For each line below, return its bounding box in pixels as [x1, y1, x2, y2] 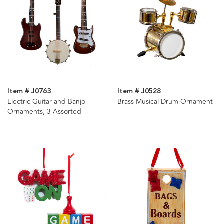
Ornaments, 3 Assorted [7, 106, 81, 117]
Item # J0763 [7, 85, 51, 97]
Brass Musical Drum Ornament [117, 96, 213, 107]
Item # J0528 [117, 85, 161, 97]
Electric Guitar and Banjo [7, 96, 85, 107]
